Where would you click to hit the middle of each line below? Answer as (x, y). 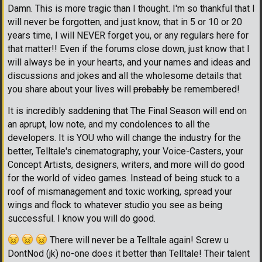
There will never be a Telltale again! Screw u (138, 240)
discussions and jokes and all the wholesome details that (125, 76)
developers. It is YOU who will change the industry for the (124, 138)
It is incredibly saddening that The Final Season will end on (127, 111)
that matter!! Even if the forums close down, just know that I (129, 49)
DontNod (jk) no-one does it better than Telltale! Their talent (129, 254)
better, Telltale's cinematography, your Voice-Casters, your (125, 151)
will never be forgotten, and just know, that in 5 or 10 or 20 (125, 22)
